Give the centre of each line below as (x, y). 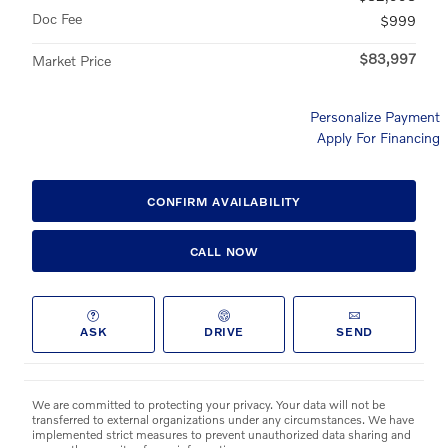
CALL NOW (224, 251)
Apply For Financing (378, 138)
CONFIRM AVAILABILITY (224, 201)
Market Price (71, 61)
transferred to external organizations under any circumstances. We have (223, 419)
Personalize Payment (375, 117)
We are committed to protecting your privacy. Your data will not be (208, 404)
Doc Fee (57, 19)
